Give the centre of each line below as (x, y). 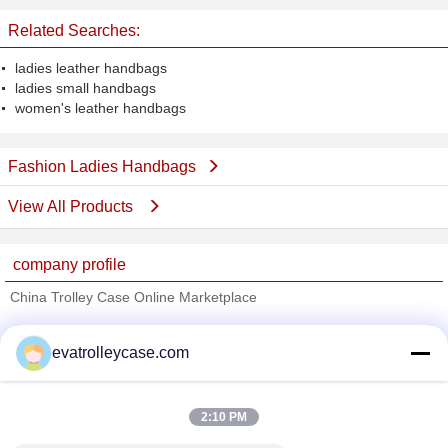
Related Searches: (74, 30)
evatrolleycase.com (120, 352)
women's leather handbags (100, 108)
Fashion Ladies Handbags (102, 166)
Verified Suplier (189, 358)
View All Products (72, 206)
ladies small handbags (85, 88)
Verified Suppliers (68, 332)
